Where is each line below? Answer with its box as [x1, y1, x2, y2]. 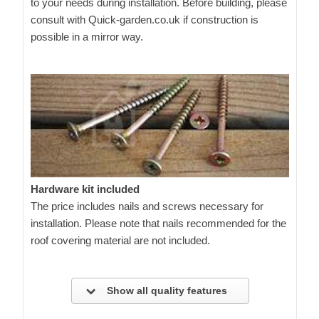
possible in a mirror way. [31, 30, 143, 43]
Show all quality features [103, 284, 227, 296]
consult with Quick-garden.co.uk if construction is [31, 13, 258, 26]
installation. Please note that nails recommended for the [31, 216, 286, 229]
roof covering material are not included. [31, 234, 210, 246]
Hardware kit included [31, 182, 140, 195]
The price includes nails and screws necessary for [31, 199, 263, 212]
